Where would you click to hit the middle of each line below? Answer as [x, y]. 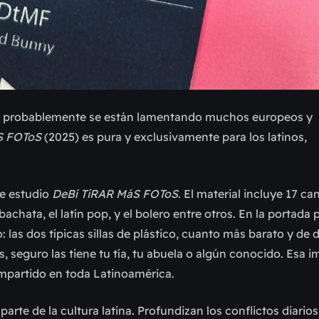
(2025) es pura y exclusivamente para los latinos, [174, 137]
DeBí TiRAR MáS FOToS [115, 194]
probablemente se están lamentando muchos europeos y [158, 117]
